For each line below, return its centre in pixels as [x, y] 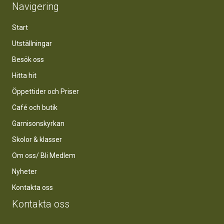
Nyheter [24, 171]
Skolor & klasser [37, 139]
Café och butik [35, 107]
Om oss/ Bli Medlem [44, 155]
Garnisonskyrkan [38, 123]
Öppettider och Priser [45, 91]
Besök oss [28, 59]
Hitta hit [24, 75]
